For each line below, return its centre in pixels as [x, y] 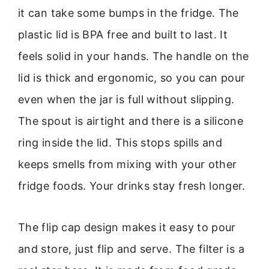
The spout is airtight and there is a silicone [131, 121]
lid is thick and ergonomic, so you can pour [132, 78]
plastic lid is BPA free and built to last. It [123, 35]
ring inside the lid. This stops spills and [120, 143]
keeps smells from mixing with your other [128, 165]
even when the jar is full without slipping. [126, 100]
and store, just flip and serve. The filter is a [131, 249]
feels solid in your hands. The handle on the [134, 56]
